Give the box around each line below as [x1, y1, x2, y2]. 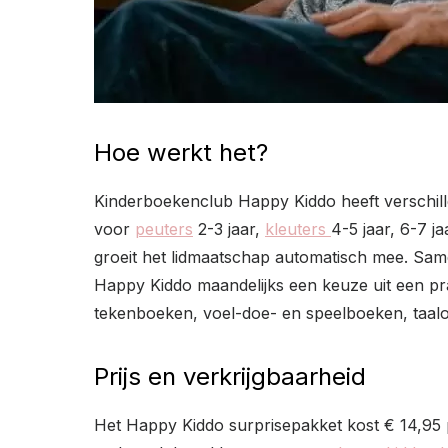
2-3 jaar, [193, 218, 265, 239]
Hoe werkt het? [94, 137, 268, 167]
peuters [135, 218, 193, 239]
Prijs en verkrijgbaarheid [94, 361, 366, 391]
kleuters [265, 218, 331, 239]
